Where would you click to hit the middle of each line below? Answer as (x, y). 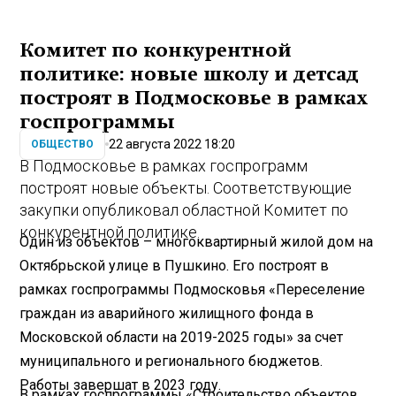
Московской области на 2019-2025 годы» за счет (182, 338)
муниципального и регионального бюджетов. (171, 362)
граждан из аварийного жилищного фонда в (167, 314)
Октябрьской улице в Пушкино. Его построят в (175, 266)
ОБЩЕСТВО (63, 145)
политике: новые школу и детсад (190, 74)
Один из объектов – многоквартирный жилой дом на (197, 242)
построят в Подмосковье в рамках (194, 98)
